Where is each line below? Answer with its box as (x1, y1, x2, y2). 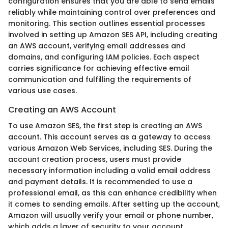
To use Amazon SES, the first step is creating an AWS (8, 120, 202, 131)
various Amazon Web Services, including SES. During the (8, 142, 212, 153)
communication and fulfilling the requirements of (8, 74, 191, 84)
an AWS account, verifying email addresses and (8, 40, 186, 51)
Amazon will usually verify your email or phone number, (8, 210, 213, 220)
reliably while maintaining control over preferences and (8, 7, 215, 17)
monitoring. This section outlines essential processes (8, 18, 205, 28)
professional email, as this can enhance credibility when (8, 187, 217, 198)
